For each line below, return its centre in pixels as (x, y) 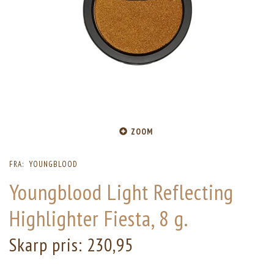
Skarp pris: (48, 245)
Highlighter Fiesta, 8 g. (99, 219)
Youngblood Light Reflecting (121, 192)
